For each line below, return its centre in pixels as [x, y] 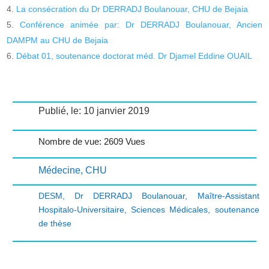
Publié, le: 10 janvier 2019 [94, 110]
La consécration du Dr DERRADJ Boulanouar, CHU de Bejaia [132, 9]
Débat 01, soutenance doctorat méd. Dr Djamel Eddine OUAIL [134, 56]
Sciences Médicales [169, 209]
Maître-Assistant [228, 195]
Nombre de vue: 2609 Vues [92, 141]
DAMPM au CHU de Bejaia [58, 40]
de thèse [55, 223]
